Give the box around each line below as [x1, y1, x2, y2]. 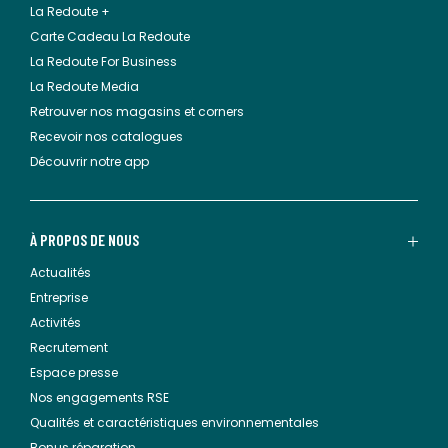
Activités [30, 314, 81, 331]
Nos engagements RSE [30, 389, 169, 406]
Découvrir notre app [30, 153, 149, 170]
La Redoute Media [30, 78, 139, 95]
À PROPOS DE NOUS [30, 230, 139, 249]
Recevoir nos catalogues [30, 128, 183, 145]
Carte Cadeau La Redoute [30, 28, 190, 45]
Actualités [30, 264, 91, 281]
